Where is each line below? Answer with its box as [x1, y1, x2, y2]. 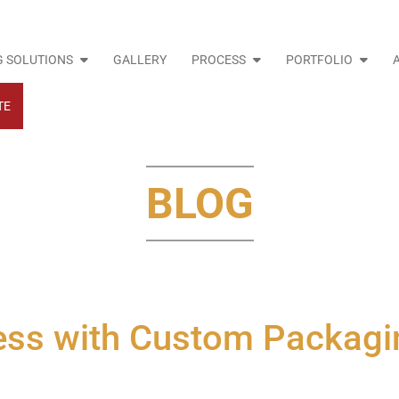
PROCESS [191, 53, 246, 67]
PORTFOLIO [285, 53, 353, 67]
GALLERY [112, 53, 167, 67]
